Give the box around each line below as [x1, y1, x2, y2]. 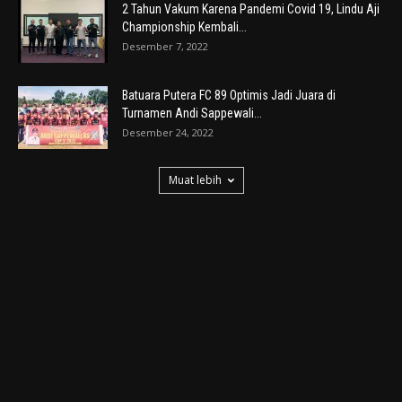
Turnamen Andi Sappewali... [122, 105, 262, 120]
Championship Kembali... [122, 19, 247, 34]
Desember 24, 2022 [122, 125, 214, 139]
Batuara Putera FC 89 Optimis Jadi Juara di [122, 87, 336, 102]
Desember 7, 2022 [122, 39, 208, 53]
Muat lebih [168, 171, 222, 188]
